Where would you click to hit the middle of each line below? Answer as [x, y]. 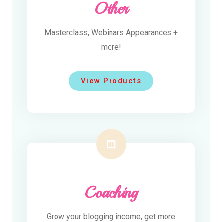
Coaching [111, 193]
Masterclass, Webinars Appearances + [111, 33]
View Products [111, 81]
